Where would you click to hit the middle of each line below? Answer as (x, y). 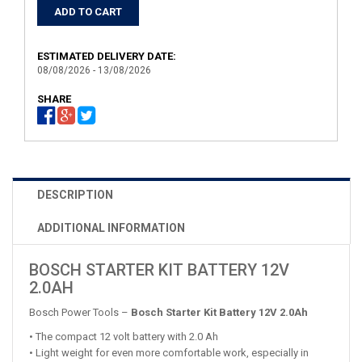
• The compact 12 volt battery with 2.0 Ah (124, 337)
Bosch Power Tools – (80, 312)
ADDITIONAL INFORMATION (111, 228)
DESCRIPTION (75, 195)
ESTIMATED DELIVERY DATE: (107, 56)
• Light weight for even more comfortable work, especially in (169, 353)
